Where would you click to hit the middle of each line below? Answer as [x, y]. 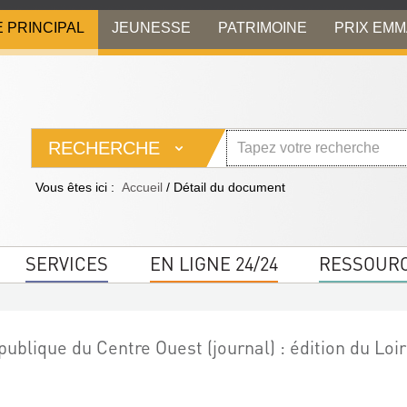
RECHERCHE [104, 148]
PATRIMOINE [263, 27]
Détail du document [229, 187]
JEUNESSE [151, 27]
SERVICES [67, 263]
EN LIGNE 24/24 [213, 263]
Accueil [142, 187]
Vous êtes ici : [75, 187]
